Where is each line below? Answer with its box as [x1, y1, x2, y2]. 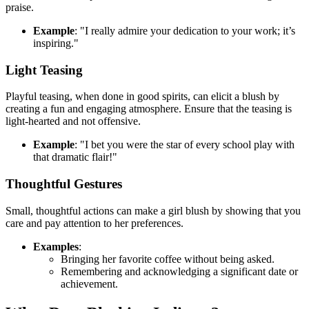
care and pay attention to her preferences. [6, 217, 183, 229]
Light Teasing [6, 62, 83, 77]
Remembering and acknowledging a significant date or [61, 265, 298, 277]
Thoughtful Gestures [6, 176, 122, 191]
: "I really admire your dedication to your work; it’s [74, 24, 295, 37]
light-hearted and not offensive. [6, 115, 141, 128]
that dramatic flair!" [33, 151, 117, 163]
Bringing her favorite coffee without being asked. [61, 252, 275, 265]
